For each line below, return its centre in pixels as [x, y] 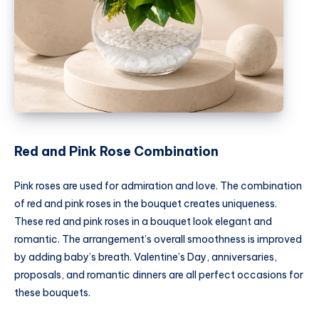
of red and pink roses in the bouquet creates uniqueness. [146, 203]
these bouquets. [52, 292]
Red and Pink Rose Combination [116, 152]
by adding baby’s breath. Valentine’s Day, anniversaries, [146, 257]
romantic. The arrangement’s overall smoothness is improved [158, 239]
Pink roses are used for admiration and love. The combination [158, 185]
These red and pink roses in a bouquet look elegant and [143, 221]
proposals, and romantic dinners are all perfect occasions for [159, 274]
